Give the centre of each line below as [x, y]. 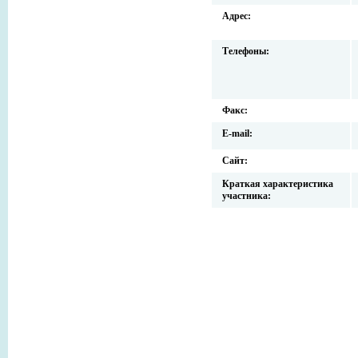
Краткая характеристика [278, 184]
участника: [247, 196]
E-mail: [237, 134]
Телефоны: [246, 52]
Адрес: [237, 16]
